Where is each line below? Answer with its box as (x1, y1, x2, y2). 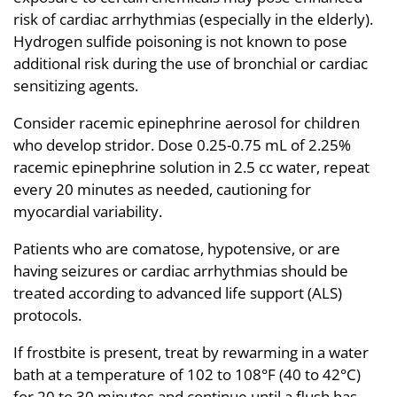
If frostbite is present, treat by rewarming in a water (13, 341, 369, 362)
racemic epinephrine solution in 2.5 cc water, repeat (13, 156, 370, 177)
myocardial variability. (13, 200, 162, 222)
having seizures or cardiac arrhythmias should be (13, 260, 348, 281)
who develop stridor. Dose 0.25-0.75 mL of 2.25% (13, 134, 351, 155)
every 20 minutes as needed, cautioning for (13, 178, 311, 199)
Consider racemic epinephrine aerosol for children (13, 112, 360, 133)
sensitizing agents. (13, 74, 138, 96)
